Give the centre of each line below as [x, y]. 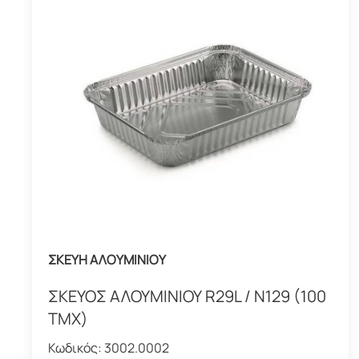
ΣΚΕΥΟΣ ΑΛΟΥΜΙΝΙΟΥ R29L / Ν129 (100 [187, 296]
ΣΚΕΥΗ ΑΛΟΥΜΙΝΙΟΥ [107, 259]
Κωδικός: [76, 347]
